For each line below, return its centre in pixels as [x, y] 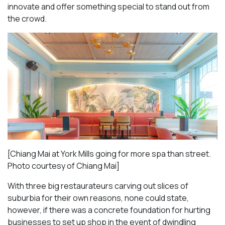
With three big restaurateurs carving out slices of [98, 186]
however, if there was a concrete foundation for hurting [109, 210]
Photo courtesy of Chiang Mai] [64, 165]
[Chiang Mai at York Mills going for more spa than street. [109, 153]
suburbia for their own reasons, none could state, [98, 198]
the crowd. [27, 18]
